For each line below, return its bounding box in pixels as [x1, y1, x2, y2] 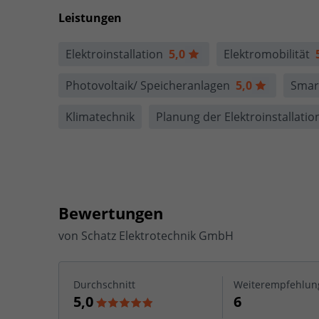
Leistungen [58, 9, 122, 26]
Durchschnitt [73, 277, 135, 291]
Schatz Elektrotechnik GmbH [81, 227, 234, 244]
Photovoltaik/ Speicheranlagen [66, 77, 236, 93]
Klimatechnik [66, 108, 135, 125]
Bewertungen [58, 202, 163, 224]
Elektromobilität [224, 46, 315, 62]
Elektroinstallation [66, 46, 169, 62]
